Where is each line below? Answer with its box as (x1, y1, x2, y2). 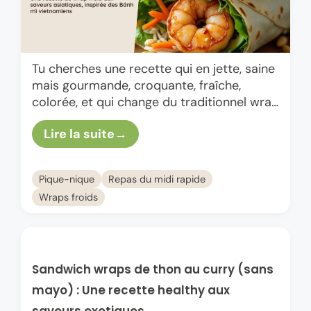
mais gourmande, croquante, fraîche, (32, 76, 241, 94)
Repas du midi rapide (108, 172, 205, 185)
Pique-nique (39, 172, 94, 185)
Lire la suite (44, 125, 115, 142)
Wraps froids (39, 190, 98, 203)
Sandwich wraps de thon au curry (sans (32, 261, 274, 278)
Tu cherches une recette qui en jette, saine (32, 60, 275, 77)
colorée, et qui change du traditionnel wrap (32, 93, 279, 110)
